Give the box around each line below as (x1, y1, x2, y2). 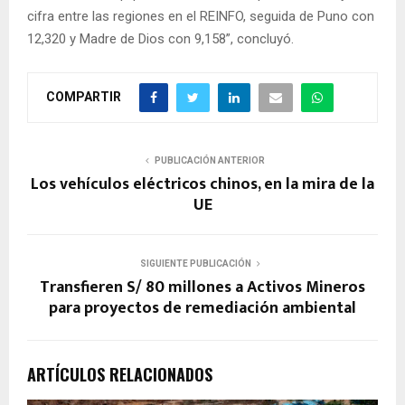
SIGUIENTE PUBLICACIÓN (139, 258, 251, 268)
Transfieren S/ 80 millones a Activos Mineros (40, 273, 365, 301)
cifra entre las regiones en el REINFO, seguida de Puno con (27, 7, 374, 24)
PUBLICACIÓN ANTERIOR (155, 155, 265, 165)
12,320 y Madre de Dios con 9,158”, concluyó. (27, 30, 294, 47)
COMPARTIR (46, 89, 121, 104)
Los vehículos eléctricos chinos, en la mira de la (31, 170, 374, 198)
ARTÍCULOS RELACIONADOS (27, 362, 212, 386)
